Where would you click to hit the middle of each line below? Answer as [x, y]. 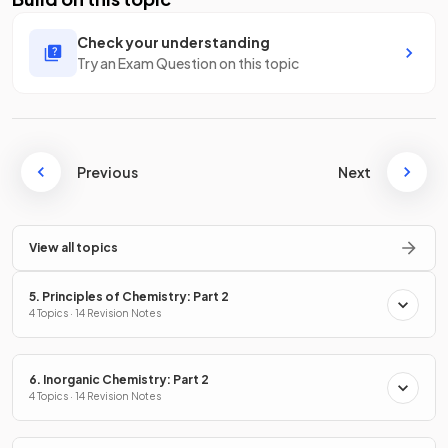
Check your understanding [173, 42]
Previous [107, 172]
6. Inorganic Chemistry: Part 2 [119, 380]
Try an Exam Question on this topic [188, 63]
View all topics [73, 248]
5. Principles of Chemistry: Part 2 [129, 297]
